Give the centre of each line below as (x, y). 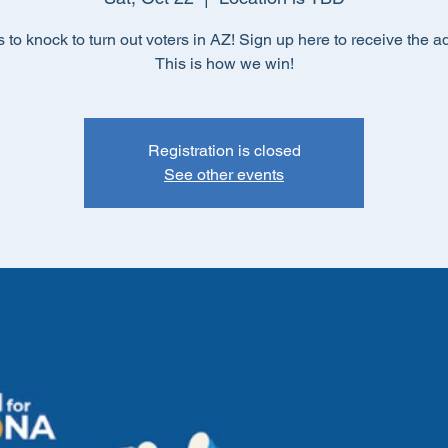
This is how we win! (224, 63)
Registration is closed (224, 150)
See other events (224, 174)
